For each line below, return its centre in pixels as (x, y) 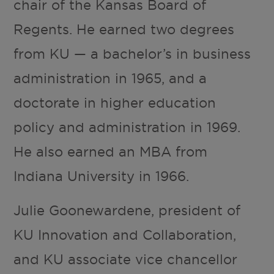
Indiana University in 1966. (102, 176)
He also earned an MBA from (111, 152)
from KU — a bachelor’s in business (132, 54)
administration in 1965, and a (110, 79)
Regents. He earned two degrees (124, 30)
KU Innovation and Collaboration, (125, 235)
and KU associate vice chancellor (126, 260)
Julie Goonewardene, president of (127, 211)
